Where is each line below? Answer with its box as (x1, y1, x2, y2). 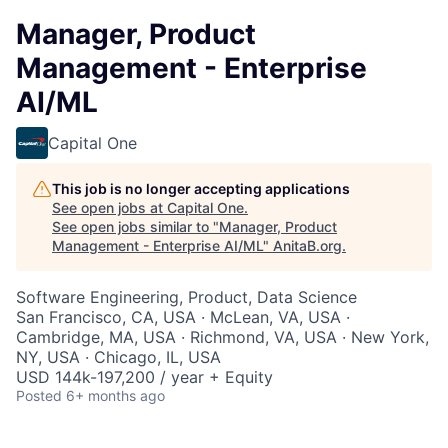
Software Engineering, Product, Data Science (16, 287, 357, 307)
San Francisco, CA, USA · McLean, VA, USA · (16, 307, 350, 327)
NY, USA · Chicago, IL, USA (16, 347, 221, 367)
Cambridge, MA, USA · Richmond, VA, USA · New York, (16, 327, 429, 347)
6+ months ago (66, 387, 165, 404)
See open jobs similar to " (52, 218, 219, 235)
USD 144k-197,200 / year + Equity (16, 367, 273, 387)
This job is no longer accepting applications (52, 180, 350, 197)
